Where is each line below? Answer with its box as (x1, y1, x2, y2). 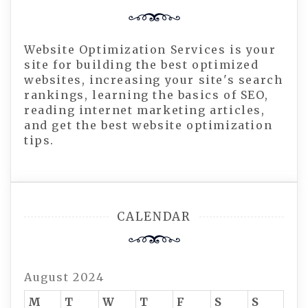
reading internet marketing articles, (24, 103, 265, 117)
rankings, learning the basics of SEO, (24, 88, 269, 102)
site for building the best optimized (24, 58, 259, 71)
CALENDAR (117, 209, 191, 224)
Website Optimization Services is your (24, 43, 276, 56)
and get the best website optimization (24, 118, 273, 132)
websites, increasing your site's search (24, 73, 283, 87)
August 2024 (24, 270, 104, 284)
